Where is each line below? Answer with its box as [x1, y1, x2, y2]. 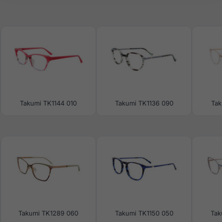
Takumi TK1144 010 [20, 99, 77, 107]
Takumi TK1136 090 [114, 99, 173, 107]
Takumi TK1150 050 [114, 209, 173, 217]
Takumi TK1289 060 [18, 209, 78, 217]
